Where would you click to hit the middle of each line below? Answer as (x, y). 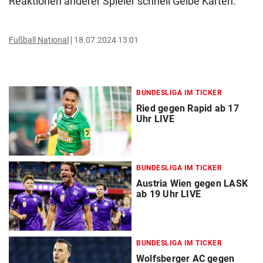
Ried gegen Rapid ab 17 (188, 108)
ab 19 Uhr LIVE (169, 194)
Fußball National (39, 40)
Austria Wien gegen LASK (192, 184)
